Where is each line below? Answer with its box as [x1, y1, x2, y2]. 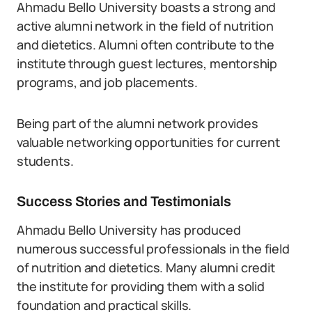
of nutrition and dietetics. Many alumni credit [17, 259, 275, 276]
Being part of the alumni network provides [17, 115, 258, 132]
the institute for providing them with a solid [17, 278, 265, 295]
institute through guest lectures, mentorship [17, 55, 278, 72]
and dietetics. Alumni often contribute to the [17, 36, 274, 53]
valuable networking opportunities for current [17, 134, 280, 150]
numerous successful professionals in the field [17, 240, 290, 257]
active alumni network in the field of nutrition [17, 17, 274, 34]
